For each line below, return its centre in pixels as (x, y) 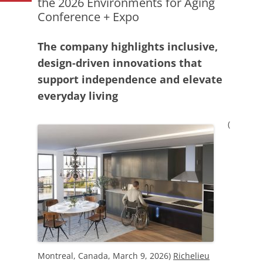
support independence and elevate (130, 79)
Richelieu (191, 256)
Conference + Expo (88, 17)
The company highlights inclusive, (128, 46)
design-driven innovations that (120, 63)
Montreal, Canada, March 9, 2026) (105, 256)
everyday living (78, 96)
